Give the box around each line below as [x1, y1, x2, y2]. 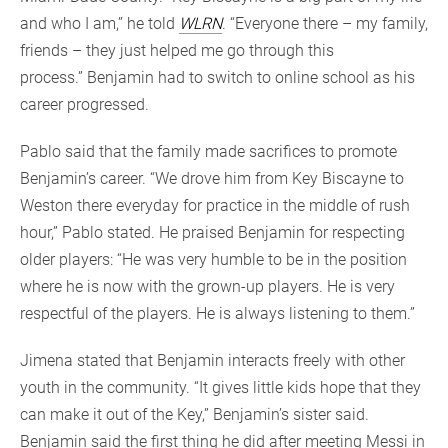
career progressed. [20, 94, 153, 114]
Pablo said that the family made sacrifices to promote [20, 141, 397, 161]
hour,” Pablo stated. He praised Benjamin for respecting [20, 222, 405, 242]
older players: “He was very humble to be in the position [20, 249, 407, 269]
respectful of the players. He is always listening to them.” [20, 303, 415, 323]
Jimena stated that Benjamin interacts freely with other [20, 350, 405, 370]
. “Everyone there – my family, [222, 13, 428, 33]
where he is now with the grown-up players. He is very [20, 276, 395, 296]
